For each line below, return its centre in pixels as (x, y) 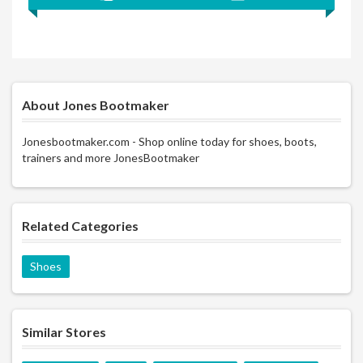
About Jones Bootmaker (96, 105)
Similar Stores (64, 332)
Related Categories (80, 226)
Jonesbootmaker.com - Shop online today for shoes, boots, (169, 141)
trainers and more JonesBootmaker (111, 158)
